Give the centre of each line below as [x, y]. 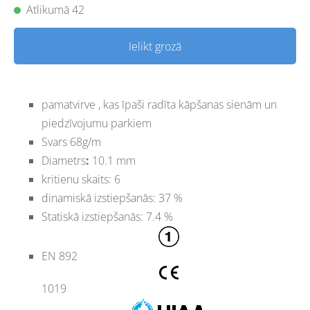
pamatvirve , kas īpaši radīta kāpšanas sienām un [159, 105]
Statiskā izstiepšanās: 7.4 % [107, 217]
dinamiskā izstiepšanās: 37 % [112, 198]
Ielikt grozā [155, 46]
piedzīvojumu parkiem [97, 124]
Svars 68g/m [71, 142]
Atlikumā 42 [55, 10]
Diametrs [64, 161]
